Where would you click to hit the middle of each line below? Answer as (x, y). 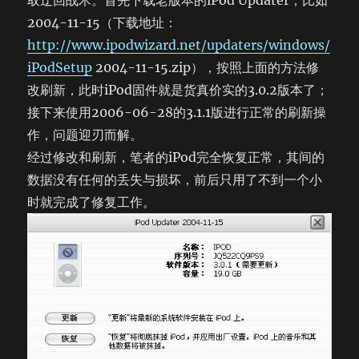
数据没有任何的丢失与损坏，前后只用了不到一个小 (175, 179)
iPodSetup (60, 67)
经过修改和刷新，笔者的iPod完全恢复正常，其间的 (176, 157)
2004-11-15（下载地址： (103, 22)
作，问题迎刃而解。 (85, 135)
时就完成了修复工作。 (92, 202)
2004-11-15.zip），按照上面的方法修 (206, 67)
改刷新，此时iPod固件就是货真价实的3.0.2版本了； (178, 90)
